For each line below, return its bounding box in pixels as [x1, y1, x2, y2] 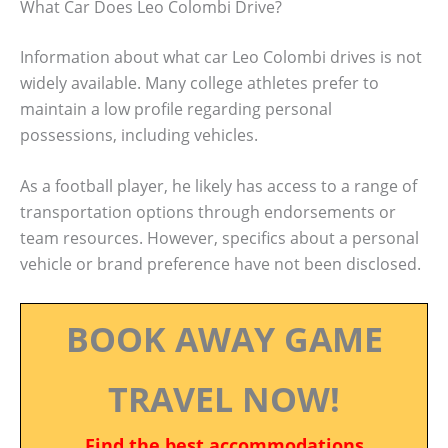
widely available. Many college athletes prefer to [20, 71, 379, 94]
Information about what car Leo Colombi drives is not [20, 45, 422, 68]
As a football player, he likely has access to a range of [20, 175, 417, 198]
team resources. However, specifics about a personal [20, 227, 419, 250]
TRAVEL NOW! [108, 375, 340, 422]
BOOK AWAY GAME [65, 315, 383, 362]
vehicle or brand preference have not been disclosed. [20, 253, 421, 276]
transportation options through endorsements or [20, 201, 396, 224]
